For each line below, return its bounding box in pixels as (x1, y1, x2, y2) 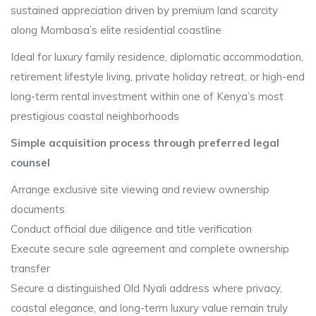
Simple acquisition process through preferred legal (11, 136, 279, 150)
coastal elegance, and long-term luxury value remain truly (11, 301, 288, 315)
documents (11, 202, 65, 216)
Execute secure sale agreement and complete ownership (11, 242, 289, 255)
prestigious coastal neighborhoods (11, 109, 179, 123)
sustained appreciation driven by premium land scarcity (11, 4, 278, 17)
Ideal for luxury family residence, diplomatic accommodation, (11, 50, 303, 63)
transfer (11, 262, 50, 275)
